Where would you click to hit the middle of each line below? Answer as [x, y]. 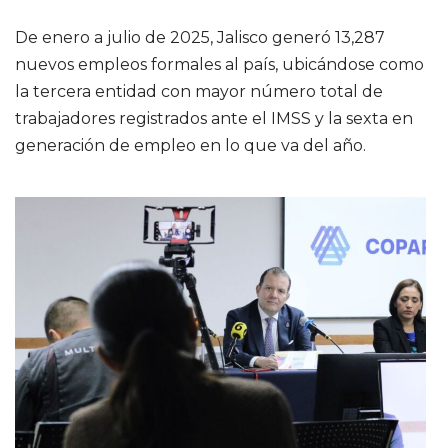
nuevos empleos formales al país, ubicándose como [219, 64]
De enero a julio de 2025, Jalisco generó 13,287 [200, 37]
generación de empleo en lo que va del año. [190, 145]
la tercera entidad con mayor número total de [199, 91]
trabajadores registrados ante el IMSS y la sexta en [214, 118]
